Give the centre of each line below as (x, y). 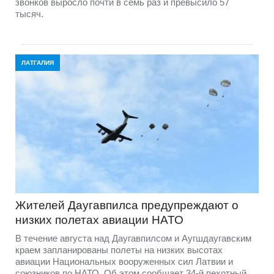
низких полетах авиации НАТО (99, 220)
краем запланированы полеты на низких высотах (119, 250)
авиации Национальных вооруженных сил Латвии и (124, 261)
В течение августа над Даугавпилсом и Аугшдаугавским (133, 238)
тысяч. (29, 14)
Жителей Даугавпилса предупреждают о (127, 205)
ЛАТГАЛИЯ (38, 63)
